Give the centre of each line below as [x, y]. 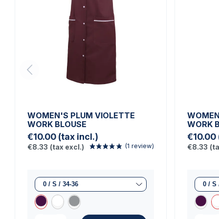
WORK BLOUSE [57, 124]
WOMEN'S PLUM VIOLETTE [81, 115]
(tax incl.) [78, 137]
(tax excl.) [67, 147]
